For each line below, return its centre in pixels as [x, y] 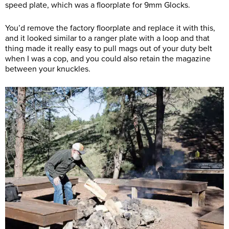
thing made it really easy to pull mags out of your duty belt [109, 49]
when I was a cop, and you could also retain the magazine [108, 59]
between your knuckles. [48, 69]
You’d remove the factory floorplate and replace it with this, [110, 28]
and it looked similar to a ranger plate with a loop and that [107, 39]
